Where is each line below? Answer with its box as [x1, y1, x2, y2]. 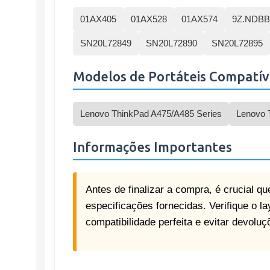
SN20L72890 [146, 38, 197, 48]
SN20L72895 [212, 38, 263, 48]
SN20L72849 [80, 38, 131, 48]
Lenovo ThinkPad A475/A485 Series [80, 108, 222, 119]
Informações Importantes [73, 139, 232, 154]
